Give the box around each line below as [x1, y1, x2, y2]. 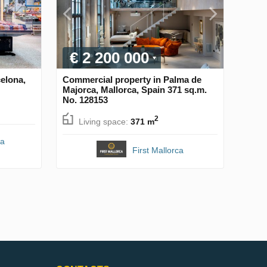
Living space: [79, 117, 131, 126]
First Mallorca [132, 145, 184, 155]
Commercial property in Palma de [63, 74, 201, 85]
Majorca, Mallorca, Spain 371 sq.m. [63, 85, 207, 95]
